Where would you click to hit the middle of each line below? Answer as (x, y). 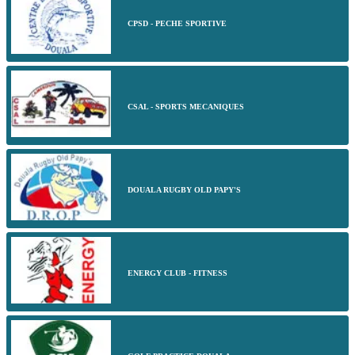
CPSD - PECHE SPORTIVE (177, 23)
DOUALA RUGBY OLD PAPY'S (184, 189)
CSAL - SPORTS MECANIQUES (186, 106)
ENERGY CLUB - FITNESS (177, 273)
